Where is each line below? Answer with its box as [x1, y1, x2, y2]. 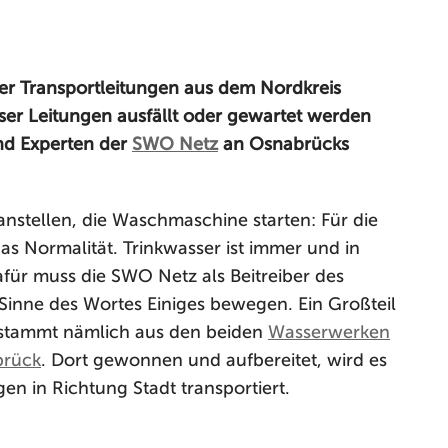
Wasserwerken [268, 322, 390, 342]
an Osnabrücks [218, 134, 349, 154]
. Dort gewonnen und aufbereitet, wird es [41, 350, 387, 370]
